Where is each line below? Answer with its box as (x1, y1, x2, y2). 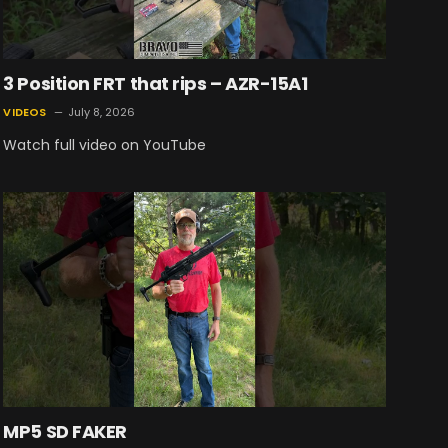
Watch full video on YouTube (3, 134, 207, 155)
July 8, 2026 (67, 103, 135, 120)
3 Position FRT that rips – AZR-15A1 (3, 70, 308, 96)
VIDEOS (3, 103, 47, 120)
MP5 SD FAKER (3, 418, 127, 444)
